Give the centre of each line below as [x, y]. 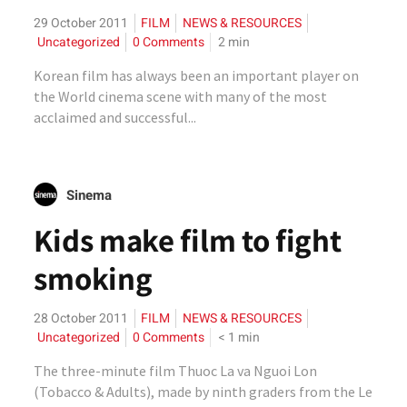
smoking [93, 278]
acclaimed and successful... [115, 117]
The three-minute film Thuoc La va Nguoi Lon [176, 371]
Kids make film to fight [188, 240]
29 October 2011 [81, 23]
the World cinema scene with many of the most [181, 96]
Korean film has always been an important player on [197, 75]
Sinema [89, 195]
